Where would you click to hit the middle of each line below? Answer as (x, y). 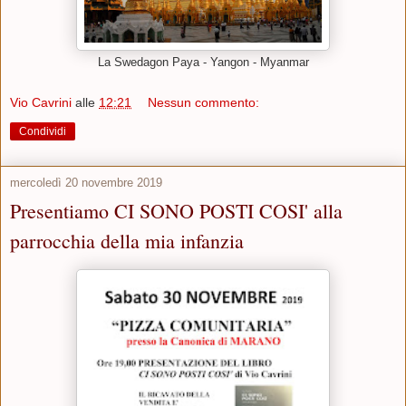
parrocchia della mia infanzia (127, 241)
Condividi (43, 132)
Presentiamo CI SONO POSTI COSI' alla (176, 211)
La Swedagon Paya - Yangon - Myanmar (203, 62)
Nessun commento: (204, 103)
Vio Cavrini (41, 103)
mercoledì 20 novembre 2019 (86, 183)
